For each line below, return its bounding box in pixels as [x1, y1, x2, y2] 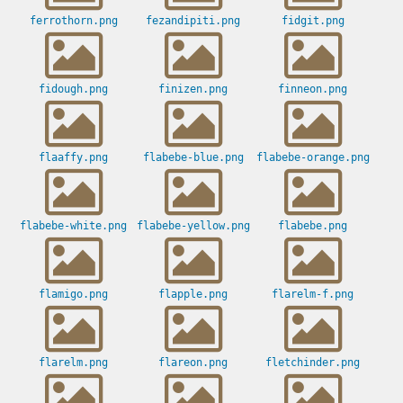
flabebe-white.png [20, 219, 127, 233]
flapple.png [158, 288, 228, 301]
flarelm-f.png [272, 288, 354, 301]
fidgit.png [281, 14, 345, 28]
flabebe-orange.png [255, 151, 370, 165]
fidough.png [39, 83, 108, 96]
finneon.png [278, 83, 347, 96]
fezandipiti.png [146, 14, 240, 28]
